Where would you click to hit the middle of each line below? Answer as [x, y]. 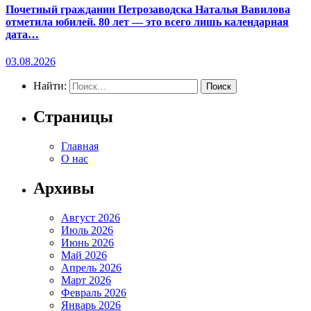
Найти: [50, 86]
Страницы [73, 117]
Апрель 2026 [91, 267]
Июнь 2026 [87, 242]
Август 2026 [91, 217]
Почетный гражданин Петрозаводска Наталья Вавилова [148, 10]
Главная [80, 146]
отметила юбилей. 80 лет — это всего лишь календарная [147, 22]
